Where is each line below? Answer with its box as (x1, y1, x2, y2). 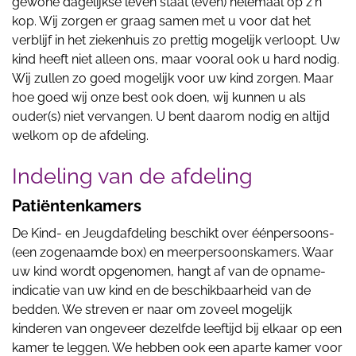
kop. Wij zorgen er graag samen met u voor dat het (12, 14, 311, 29)
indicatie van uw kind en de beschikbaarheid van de (12, 283, 311, 298)
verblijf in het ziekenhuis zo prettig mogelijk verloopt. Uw (12, 33, 340, 48)
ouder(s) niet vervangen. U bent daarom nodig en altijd (12, 109, 330, 124)
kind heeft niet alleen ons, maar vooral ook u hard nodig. (12, 52, 339, 67)
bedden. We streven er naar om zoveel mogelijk (12, 302, 292, 317)
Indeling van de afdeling (12, 164, 253, 188)
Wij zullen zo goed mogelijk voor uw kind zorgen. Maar (12, 71, 334, 86)
